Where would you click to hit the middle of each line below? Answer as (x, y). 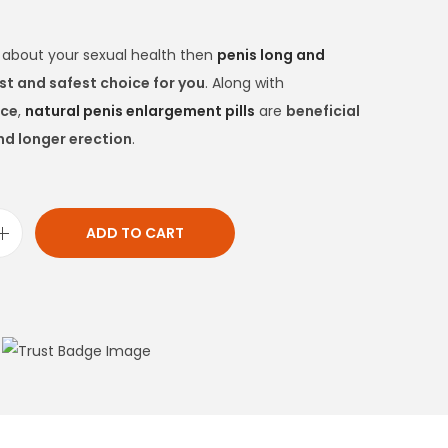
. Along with (244, 83)
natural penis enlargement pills (140, 111)
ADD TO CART (135, 233)
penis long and (271, 55)
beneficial (323, 111)
